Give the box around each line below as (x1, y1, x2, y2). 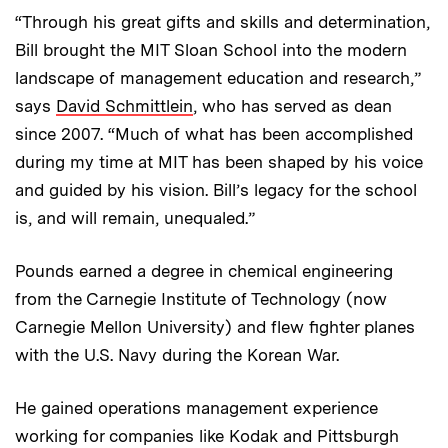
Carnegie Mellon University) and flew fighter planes (15, 317, 415, 338)
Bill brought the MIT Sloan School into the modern (15, 40, 407, 61)
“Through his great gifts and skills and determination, (15, 12, 430, 33)
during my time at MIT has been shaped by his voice (15, 152, 423, 173)
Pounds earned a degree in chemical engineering (15, 261, 393, 282)
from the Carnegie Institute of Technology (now (15, 289, 387, 310)
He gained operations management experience (15, 398, 378, 419)
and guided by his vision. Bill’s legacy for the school (15, 180, 417, 201)
